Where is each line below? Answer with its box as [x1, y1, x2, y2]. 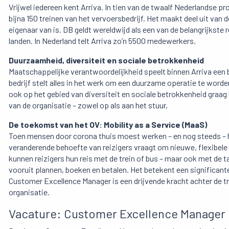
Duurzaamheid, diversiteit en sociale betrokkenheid [9, 55, 204, 65]
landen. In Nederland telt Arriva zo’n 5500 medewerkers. [9, 36, 196, 46]
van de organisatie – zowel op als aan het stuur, [9, 100, 168, 110]
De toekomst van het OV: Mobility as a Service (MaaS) [9, 120, 207, 130]
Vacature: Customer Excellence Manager [9, 206, 225, 221]
